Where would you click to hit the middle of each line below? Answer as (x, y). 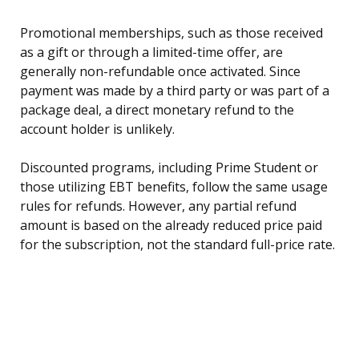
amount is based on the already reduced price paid (171, 226)
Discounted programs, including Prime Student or (169, 168)
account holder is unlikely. (97, 129)
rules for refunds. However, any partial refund (158, 206)
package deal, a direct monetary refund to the (157, 110)
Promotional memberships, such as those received (171, 33)
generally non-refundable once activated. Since (160, 72)
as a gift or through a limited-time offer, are (151, 52)
